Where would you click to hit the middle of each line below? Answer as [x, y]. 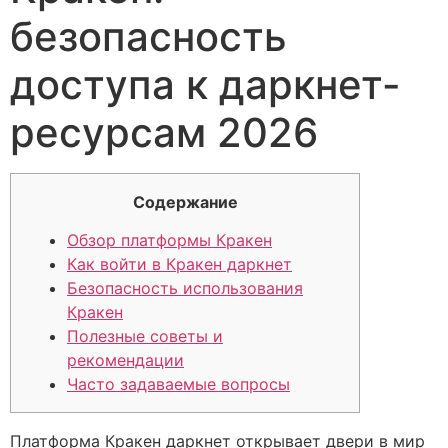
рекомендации [125, 360]
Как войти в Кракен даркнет [179, 264]
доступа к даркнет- [205, 84]
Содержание [185, 202]
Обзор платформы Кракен [169, 240]
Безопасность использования [185, 288]
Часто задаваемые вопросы [178, 384]
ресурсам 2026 [164, 132]
